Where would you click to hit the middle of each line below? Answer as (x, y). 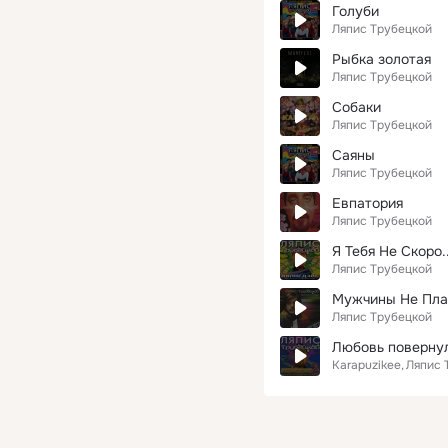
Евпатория (367, 203)
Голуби (355, 11)
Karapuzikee (366, 365)
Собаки (356, 107)
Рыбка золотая (381, 59)
